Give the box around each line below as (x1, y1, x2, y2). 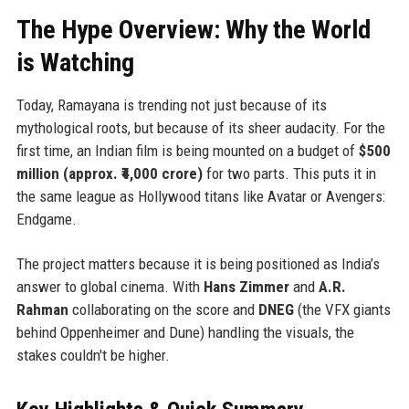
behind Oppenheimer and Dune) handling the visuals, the (16, 322, 354, 341)
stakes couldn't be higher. (16, 345, 170, 364)
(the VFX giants (293, 299, 391, 319)
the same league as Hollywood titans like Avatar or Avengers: (16, 186, 385, 205)
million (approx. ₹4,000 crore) (16, 163, 203, 183)
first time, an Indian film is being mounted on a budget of (16, 141, 359, 160)
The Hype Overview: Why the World (16, 14, 371, 45)
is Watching (16, 47, 134, 78)
